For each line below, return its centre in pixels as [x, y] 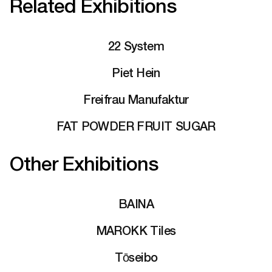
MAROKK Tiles [136, 230]
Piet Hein [136, 72]
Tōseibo [136, 257]
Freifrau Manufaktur [136, 99]
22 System [136, 46]
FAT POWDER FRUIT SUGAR [136, 126]
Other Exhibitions [84, 163]
